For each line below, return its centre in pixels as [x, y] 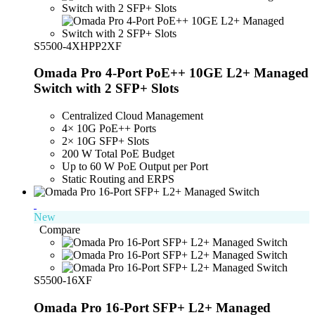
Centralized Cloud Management [133, 116]
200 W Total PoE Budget [118, 154]
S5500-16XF [63, 281]
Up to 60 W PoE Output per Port [135, 167]
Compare [60, 230]
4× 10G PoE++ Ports [109, 129]
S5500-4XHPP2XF [78, 46]
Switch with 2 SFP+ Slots [106, 89]
